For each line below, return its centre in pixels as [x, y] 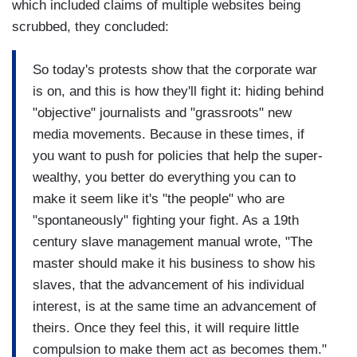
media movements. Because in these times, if [169, 134]
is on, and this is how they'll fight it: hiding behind [178, 91]
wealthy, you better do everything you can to [164, 177]
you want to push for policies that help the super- [178, 155]
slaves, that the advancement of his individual [169, 284]
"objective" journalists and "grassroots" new [162, 112]
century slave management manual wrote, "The [173, 241]
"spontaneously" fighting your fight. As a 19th [166, 220]
